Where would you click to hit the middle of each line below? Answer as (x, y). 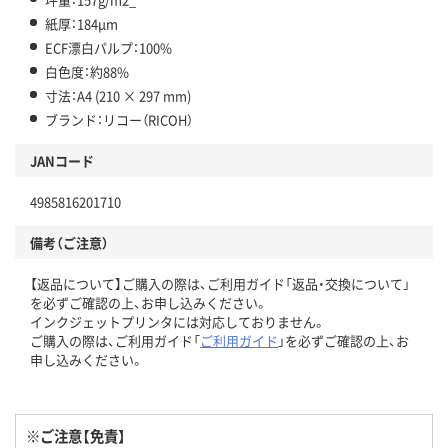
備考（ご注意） (69, 242)
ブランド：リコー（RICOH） (119, 119)
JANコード (62, 160)
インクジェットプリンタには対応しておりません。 (178, 321)
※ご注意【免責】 (76, 435)
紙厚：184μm (81, 23)
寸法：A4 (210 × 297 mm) (118, 95)
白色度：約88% (87, 71)
